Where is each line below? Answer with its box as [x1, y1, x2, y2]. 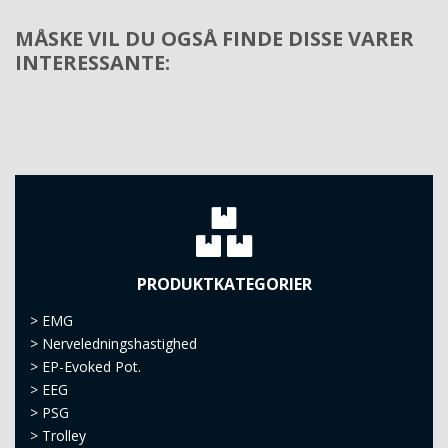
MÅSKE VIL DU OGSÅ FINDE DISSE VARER [15, 25, 414, 53]
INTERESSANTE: [15, 49, 170, 77]
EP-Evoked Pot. [42, 357, 141, 377]
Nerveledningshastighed [42, 334, 197, 354]
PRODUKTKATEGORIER [136, 273, 312, 296]
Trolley [42, 426, 86, 446]
